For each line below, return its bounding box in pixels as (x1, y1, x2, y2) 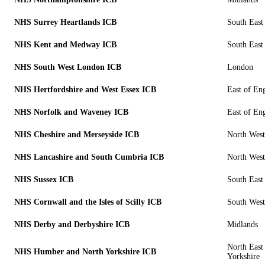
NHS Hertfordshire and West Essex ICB (14, 85, 156, 94)
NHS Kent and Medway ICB (14, 40, 117, 49)
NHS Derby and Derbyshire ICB (14, 219, 130, 229)
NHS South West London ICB (14, 62, 121, 72)
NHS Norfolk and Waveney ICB (14, 107, 128, 117)
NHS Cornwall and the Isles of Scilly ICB (14, 197, 161, 206)
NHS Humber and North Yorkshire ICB (14, 247, 156, 256)
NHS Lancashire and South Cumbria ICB (14, 152, 164, 161)
